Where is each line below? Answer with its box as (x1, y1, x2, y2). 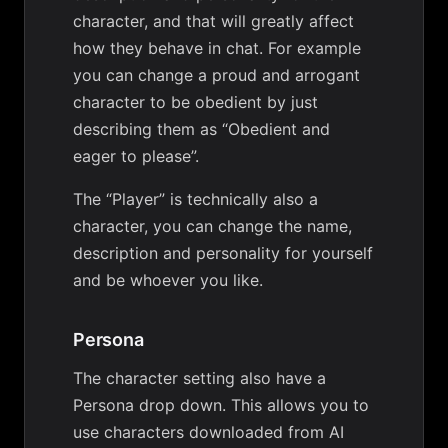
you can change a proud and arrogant (73, 65, 360, 85)
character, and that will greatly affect (73, 11, 354, 31)
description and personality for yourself (73, 243, 373, 263)
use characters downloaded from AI (73, 422, 344, 442)
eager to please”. (73, 146, 199, 166)
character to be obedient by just (73, 92, 318, 112)
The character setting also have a (73, 368, 326, 388)
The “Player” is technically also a (73, 189, 318, 209)
